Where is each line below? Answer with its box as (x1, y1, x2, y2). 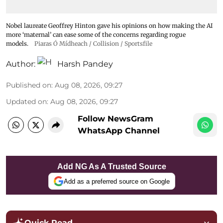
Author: (6, 59, 35, 69)
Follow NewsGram (78, 114, 153, 124)
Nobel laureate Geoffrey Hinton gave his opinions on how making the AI (6, 22, 213, 30)
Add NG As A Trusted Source (57, 162, 166, 171)
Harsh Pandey (57, 59, 113, 69)
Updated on (6, 97, 47, 107)
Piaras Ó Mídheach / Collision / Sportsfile (34, 40, 152, 48)
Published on (6, 81, 51, 90)
